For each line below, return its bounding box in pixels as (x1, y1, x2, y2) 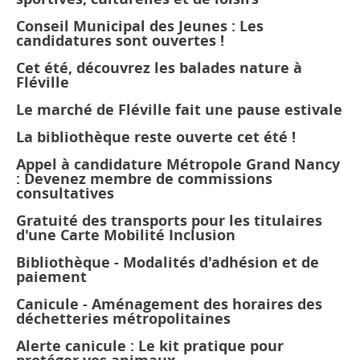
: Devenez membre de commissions (16, 169, 272, 189)
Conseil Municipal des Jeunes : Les (16, 16, 264, 36)
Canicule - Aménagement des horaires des (16, 294, 322, 314)
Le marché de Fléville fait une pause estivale (16, 100, 342, 120)
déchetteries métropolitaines (16, 309, 231, 329)
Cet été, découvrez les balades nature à (16, 58, 302, 78)
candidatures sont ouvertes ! (16, 31, 224, 51)
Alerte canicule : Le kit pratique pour (16, 336, 284, 356)
